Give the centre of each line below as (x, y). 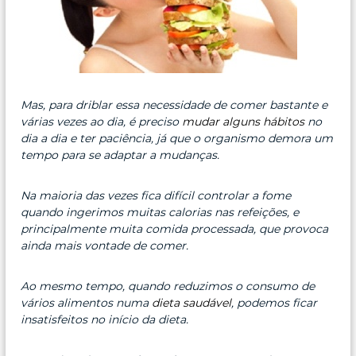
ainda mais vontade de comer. (105, 245)
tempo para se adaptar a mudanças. (120, 155)
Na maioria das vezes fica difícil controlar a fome (156, 195)
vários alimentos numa (87, 302)
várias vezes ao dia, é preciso (102, 121)
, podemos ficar (275, 302)
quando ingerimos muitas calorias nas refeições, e (160, 212)
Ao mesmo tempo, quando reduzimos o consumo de (168, 286)
